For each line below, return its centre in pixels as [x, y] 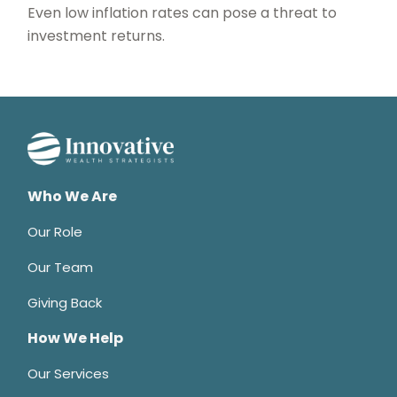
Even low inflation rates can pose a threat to [183, 13]
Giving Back [65, 303]
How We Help [76, 339]
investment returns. [97, 36]
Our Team [61, 268]
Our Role [55, 232]
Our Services [69, 374]
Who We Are [73, 197]
